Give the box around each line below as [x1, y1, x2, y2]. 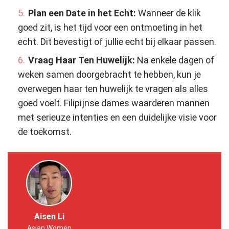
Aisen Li [34, 211, 64, 221]
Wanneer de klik [138, 7, 201, 18]
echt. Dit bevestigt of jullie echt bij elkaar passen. [18, 36, 216, 47]
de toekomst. [18, 126, 72, 137]
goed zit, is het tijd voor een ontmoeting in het [18, 21, 202, 33]
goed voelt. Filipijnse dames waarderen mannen [18, 97, 210, 108]
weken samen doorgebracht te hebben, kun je [18, 68, 201, 80]
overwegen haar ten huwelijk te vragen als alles [18, 83, 208, 94]
